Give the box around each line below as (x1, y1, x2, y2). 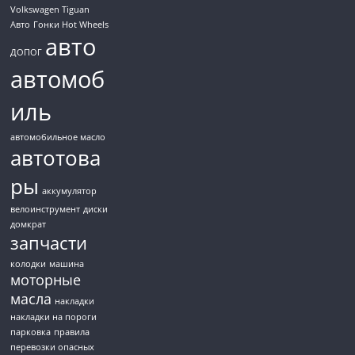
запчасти (10, 231, 88, 256)
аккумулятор (42, 185, 97, 197)
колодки (10, 258, 47, 270)
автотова (10, 143, 101, 173)
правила (54, 326, 90, 338)
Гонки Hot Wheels (33, 19, 109, 31)
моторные (10, 270, 82, 290)
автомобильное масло (10, 132, 106, 143)
